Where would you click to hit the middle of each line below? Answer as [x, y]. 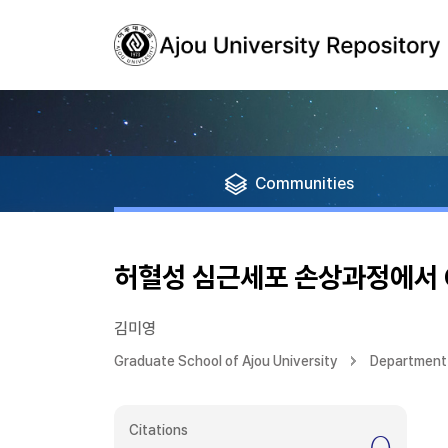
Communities [304, 183]
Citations [158, 430]
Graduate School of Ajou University [226, 361]
